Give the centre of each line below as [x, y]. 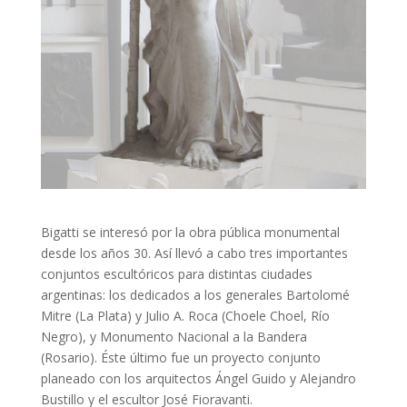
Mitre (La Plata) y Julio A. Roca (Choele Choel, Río [185, 315]
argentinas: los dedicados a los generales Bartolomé [195, 294]
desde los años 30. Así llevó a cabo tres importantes [194, 253]
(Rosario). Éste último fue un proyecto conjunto [180, 357]
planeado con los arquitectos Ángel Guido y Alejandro [198, 378]
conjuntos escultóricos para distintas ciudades [176, 273]
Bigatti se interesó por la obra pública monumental [190, 232]
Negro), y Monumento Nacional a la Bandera [174, 336]
